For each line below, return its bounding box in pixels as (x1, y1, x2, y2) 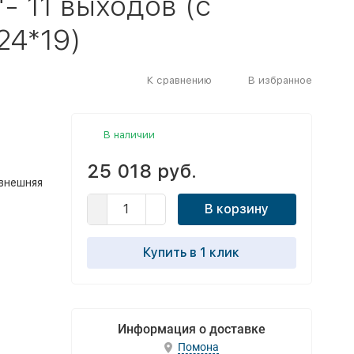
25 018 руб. (86, 160, 197, 183)
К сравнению (146, 73, 212, 86)
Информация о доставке (117, 322, 265, 337)
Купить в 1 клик (143, 245, 239, 260)
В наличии (103, 129, 155, 141)
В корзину (205, 201, 269, 217)
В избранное (247, 73, 312, 86)
